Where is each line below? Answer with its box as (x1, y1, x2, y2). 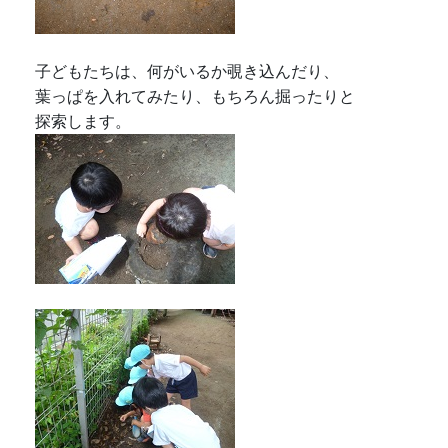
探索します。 (35, 112, 131, 130)
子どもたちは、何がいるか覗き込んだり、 (35, 62, 339, 80)
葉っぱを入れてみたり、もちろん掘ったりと (35, 87, 355, 105)
